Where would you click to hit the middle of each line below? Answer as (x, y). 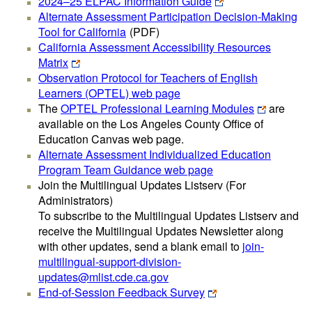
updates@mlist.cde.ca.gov (103, 277)
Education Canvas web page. (111, 139)
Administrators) (76, 200)
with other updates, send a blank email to (140, 246)
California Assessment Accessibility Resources (155, 47)
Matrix (53, 62)
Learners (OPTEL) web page (109, 93)
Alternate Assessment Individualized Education (155, 154)
